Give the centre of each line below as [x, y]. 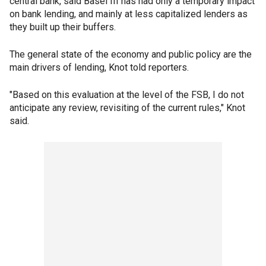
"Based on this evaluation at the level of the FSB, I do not [127, 95]
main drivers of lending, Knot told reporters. [99, 67]
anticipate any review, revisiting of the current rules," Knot [127, 108]
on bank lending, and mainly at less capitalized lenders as [129, 14]
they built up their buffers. [63, 27]
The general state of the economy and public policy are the [131, 54]
